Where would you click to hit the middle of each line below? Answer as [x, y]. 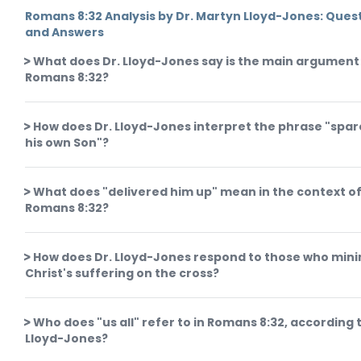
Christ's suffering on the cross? [122, 273]
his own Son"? [67, 143]
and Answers [65, 32]
